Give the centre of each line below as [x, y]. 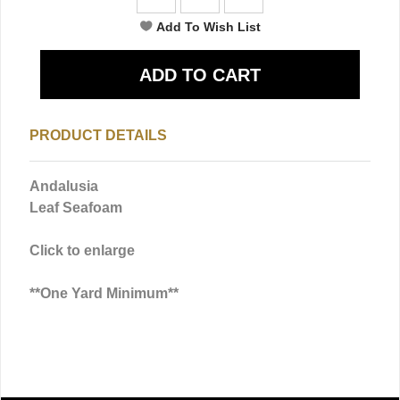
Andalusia [64, 186]
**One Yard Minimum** [104, 293]
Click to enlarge [82, 250]
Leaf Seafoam [76, 207]
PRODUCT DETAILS [98, 135]
